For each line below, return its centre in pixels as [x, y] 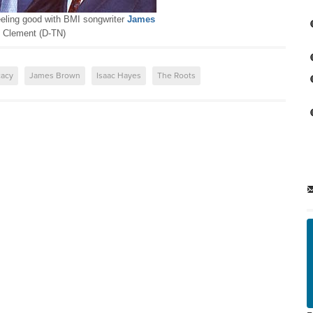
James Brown [55, 75]
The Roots [176, 75]
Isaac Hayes [119, 75]
